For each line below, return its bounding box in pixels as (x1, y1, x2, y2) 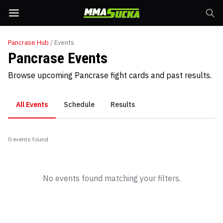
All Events (16, 100, 48, 109)
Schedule (64, 100, 95, 109)
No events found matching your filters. (42, 173, 181, 183)
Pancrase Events (8, 49, 108, 67)
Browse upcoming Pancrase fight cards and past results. (8, 70, 212, 80)
